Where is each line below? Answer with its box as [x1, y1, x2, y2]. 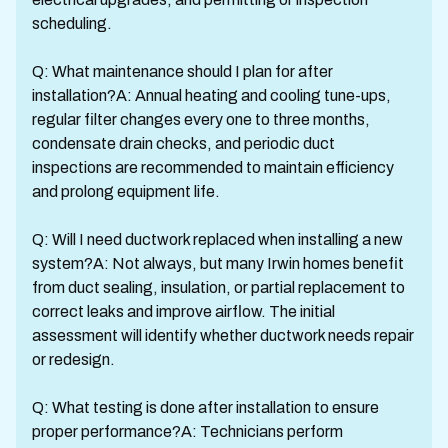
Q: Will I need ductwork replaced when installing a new [32, 231, 403, 248]
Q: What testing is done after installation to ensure [32, 399, 379, 416]
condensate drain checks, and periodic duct [32, 135, 335, 152]
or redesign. [32, 351, 115, 368]
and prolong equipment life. [32, 183, 220, 200]
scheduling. [32, 15, 112, 32]
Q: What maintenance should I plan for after [32, 63, 333, 80]
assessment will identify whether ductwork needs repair [32, 327, 414, 344]
